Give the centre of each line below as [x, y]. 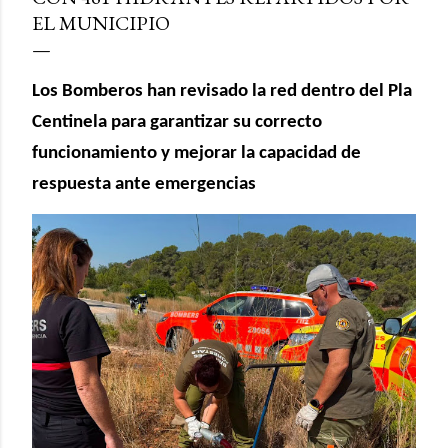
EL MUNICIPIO [101, 22]
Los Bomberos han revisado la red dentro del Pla [222, 91]
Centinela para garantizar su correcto [177, 122]
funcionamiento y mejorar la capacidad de [196, 153]
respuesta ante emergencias [144, 184]
